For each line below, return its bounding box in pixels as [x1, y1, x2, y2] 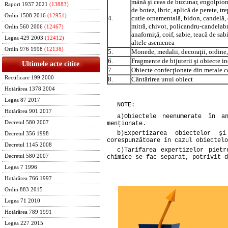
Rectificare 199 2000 [5, 75, 54, 80]
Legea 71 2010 [5, 198, 40, 204]
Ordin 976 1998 [5, 46, 43, 52]
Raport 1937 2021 [5, 2, 48, 7]
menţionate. [107, 120, 146, 127]
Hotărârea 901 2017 [5, 108, 52, 114]
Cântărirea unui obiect [131, 75, 193, 83]
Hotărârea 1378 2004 [5, 86, 55, 92]
